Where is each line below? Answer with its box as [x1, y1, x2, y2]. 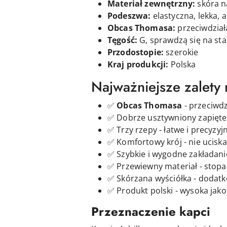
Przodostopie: [107, 46, 164, 58]
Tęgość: [107, 34, 138, 46]
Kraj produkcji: [107, 58, 169, 70]
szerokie [164, 46, 201, 58]
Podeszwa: [107, 10, 151, 21]
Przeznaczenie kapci [91, 202, 210, 220]
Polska [168, 58, 196, 70]
